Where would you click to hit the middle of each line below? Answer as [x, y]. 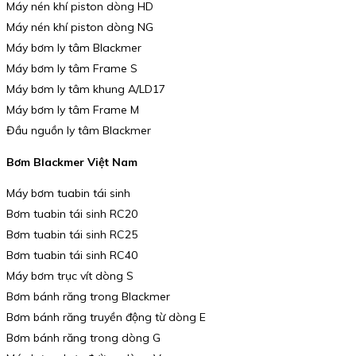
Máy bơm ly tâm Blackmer [74, 48]
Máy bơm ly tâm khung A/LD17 [86, 89]
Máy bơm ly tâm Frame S [72, 68]
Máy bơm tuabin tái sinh [68, 193]
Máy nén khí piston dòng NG [80, 27]
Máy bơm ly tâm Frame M [73, 110]
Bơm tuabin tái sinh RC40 [72, 255]
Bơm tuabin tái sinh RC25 [72, 235]
